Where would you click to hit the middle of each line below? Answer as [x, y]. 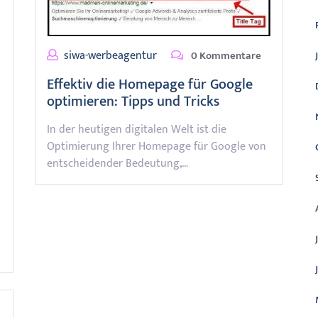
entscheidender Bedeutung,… [117, 163]
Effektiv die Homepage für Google [150, 84]
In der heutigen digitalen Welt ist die [137, 129]
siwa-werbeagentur [110, 55]
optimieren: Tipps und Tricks [133, 101]
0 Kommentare [225, 55]
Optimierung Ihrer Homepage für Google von [157, 146]
